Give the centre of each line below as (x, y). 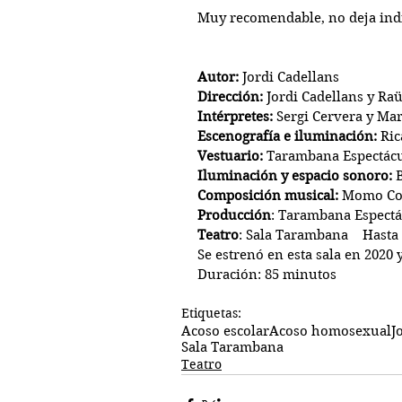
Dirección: (230, 97)
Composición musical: (268, 196)
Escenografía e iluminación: (287, 137)
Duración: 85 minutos (267, 275)
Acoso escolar (225, 332)
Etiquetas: (211, 314)
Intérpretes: (235, 117)
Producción (234, 216)
